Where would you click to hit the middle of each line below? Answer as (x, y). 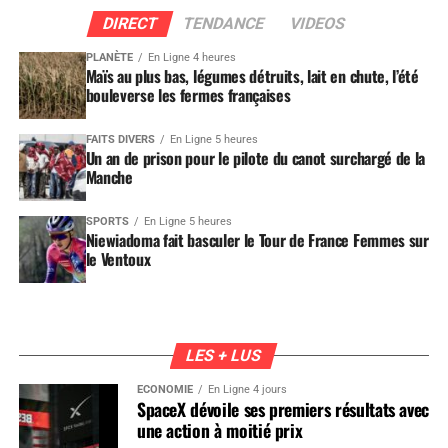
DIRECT (130, 24)
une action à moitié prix (219, 430)
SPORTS (107, 222)
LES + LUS (224, 356)
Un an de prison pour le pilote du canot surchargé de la (255, 158)
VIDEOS (317, 24)
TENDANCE (223, 24)
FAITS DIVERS (120, 140)
